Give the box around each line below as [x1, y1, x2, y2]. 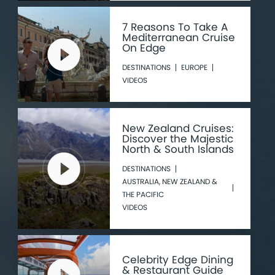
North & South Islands [122, 142, 234, 157]
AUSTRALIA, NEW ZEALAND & [122, 176, 217, 187]
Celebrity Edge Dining [122, 252, 233, 267]
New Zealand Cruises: [122, 121, 234, 136]
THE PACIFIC [122, 189, 164, 199]
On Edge [122, 41, 166, 55]
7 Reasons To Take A [122, 20, 228, 34]
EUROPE [180, 62, 207, 72]
